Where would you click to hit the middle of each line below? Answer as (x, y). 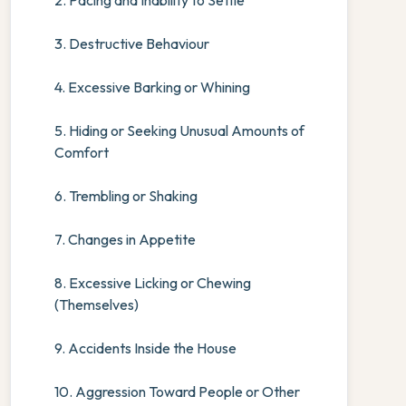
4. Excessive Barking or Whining (152, 87)
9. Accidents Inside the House (145, 348)
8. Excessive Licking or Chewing (152, 283)
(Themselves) (96, 304)
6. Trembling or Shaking (126, 196)
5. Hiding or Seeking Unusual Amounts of (179, 130)
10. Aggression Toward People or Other (177, 391)
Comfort (81, 152)
